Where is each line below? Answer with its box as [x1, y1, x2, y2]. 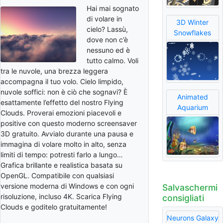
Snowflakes [174, 28, 212, 37]
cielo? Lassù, [87, 24, 128, 33]
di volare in [87, 14, 122, 23]
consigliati [162, 192, 204, 203]
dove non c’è [87, 35, 128, 44]
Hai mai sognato [87, 3, 139, 12]
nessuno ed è [87, 45, 130, 54]
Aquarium [177, 103, 208, 112]
